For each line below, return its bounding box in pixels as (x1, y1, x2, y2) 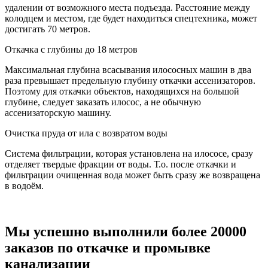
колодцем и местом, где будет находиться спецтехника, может (5, 13, 257, 24)
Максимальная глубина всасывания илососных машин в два (5, 65, 251, 75)
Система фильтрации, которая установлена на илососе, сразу (5, 148, 253, 159)
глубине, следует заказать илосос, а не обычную (5, 97, 201, 108)
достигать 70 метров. (5, 24, 90, 35)
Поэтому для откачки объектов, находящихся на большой (5, 86, 239, 97)
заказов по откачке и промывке (5, 239, 211, 255)
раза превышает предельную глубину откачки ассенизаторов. (5, 75, 255, 86)
